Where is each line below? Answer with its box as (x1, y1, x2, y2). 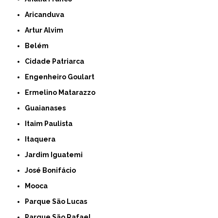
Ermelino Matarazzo (29, 88, 96, 96)
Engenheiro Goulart (29, 73, 95, 81)
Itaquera (27, 135, 56, 143)
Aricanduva (29, 10, 65, 18)
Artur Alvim (29, 26, 64, 34)
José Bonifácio (28, 166, 76, 174)
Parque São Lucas (29, 197, 88, 205)
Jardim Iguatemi (28, 150, 83, 159)
